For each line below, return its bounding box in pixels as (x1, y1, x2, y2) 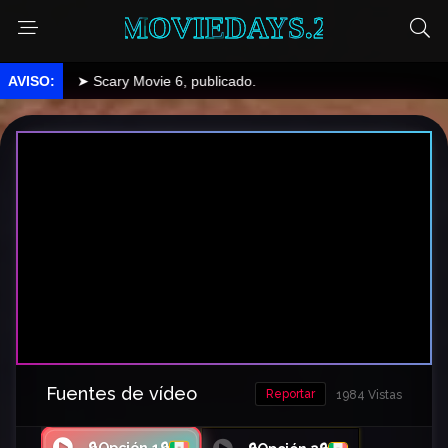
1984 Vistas (336, 388, 402, 403)
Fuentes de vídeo (46, 383, 197, 405)
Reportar (266, 387, 315, 402)
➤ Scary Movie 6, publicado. (28, 73, 208, 89)
